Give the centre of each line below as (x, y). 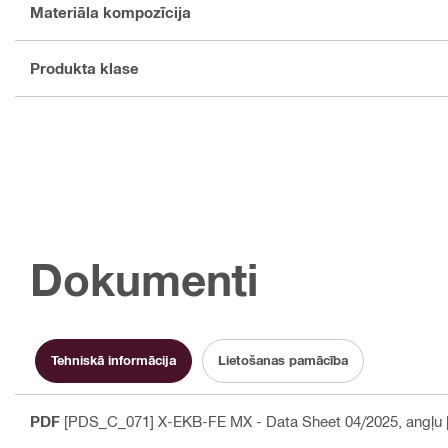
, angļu (420, 420)
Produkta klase (84, 68)
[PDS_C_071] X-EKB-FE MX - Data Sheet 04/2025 (231, 420)
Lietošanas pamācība (283, 360)
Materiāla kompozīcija (110, 12)
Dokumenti (144, 279)
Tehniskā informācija (113, 360)
